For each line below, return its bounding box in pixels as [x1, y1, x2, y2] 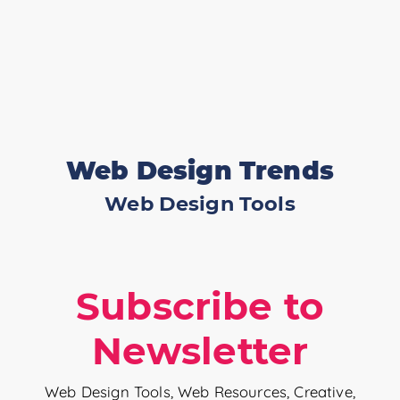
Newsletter [91, 328, 309, 375]
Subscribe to [76, 283, 324, 330]
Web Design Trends [66, 155, 334, 187]
